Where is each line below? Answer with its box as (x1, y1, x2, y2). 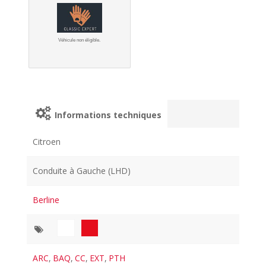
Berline (33, 194, 60, 206)
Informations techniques (52, 109, 162, 121)
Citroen (33, 136, 61, 148)
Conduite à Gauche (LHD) (33, 165, 131, 177)
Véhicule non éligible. (58, 37, 101, 43)
